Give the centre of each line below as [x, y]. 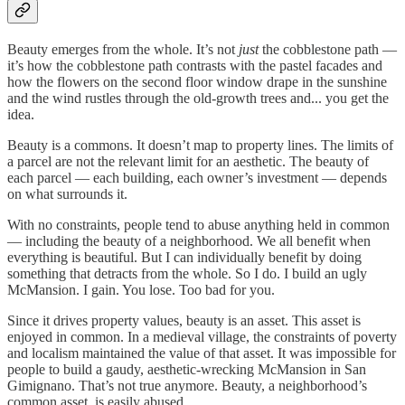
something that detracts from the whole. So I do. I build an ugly [187, 273]
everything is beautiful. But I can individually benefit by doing [184, 257]
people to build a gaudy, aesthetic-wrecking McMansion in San [187, 369]
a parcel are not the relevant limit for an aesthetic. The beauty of [188, 161]
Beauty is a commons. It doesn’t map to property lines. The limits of [200, 145]
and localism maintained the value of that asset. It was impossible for [202, 353]
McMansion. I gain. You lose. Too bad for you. [141, 289]
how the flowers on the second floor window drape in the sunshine [197, 81]
